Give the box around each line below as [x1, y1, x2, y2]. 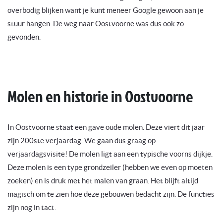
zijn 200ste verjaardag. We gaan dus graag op [7, 136, 156, 145]
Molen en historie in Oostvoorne [7, 85, 193, 108]
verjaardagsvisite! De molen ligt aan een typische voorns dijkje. [7, 150, 213, 159]
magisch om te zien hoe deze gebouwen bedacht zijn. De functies [7, 190, 215, 199]
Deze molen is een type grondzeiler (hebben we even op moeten [7, 163, 213, 172]
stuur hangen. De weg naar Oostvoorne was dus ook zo [7, 19, 184, 28]
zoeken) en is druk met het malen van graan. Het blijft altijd [7, 176, 198, 185]
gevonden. [7, 33, 41, 42]
